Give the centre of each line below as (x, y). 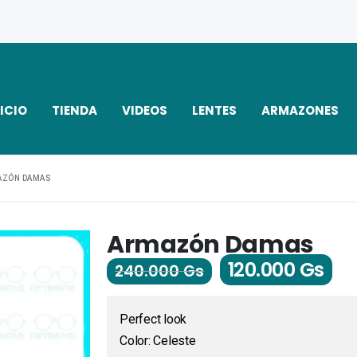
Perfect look (153, 319)
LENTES (214, 111)
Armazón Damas (211, 245)
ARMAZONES (300, 111)
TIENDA (75, 111)
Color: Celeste (158, 341)
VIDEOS (145, 111)
